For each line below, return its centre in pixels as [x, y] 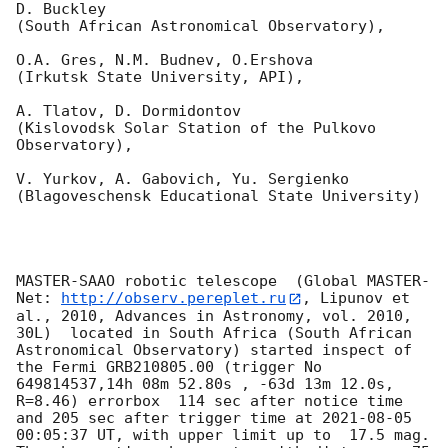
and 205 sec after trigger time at [169, 417]
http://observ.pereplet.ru [173, 298]
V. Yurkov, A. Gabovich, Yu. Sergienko [187, 179]
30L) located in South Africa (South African [214, 332]
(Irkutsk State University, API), [160, 77]
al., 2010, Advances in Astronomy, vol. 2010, [214, 315]
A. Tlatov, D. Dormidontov [133, 111]
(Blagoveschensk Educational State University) [218, 196]
